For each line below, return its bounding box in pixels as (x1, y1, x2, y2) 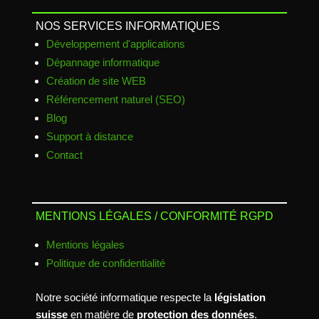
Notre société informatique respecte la (35, 291, 214, 303)
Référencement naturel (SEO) (46, 93, 185, 105)
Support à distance (46, 130, 133, 142)
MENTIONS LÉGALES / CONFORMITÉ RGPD (35, 210, 273, 222)
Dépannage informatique (46, 56, 159, 68)
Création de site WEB (46, 75, 146, 87)
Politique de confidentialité (46, 257, 165, 269)
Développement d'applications (46, 38, 185, 50)
